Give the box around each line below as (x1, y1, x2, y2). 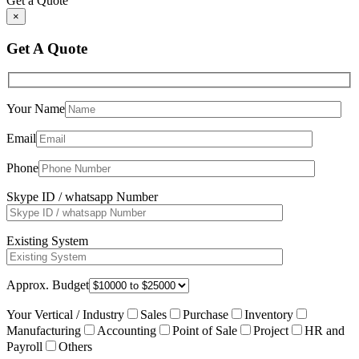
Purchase (183, 307, 228, 321)
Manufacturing (6, 323, 81, 337)
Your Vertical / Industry (6, 307, 124, 321)
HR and (305, 323, 345, 337)
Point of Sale (172, 323, 237, 337)
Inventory (244, 307, 293, 321)
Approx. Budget (6, 277, 89, 292)
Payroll (6, 339, 42, 353)
